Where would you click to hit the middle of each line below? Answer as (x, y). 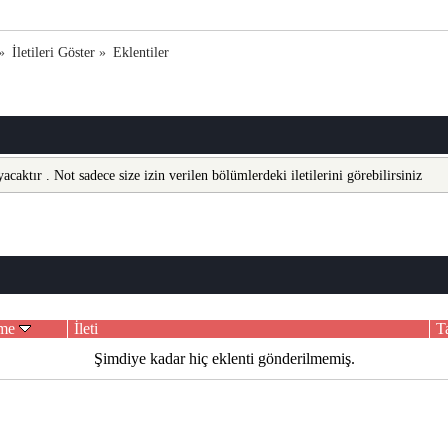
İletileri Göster (53, 52)
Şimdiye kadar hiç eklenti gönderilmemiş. (224, 358)
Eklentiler (140, 52)
